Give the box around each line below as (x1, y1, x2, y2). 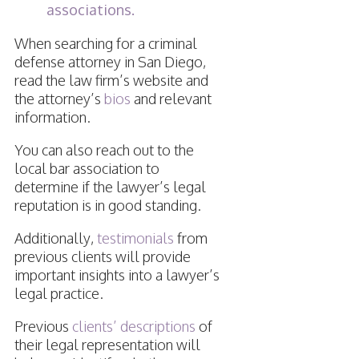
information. (14, 108, 91, 127)
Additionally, (14, 229, 97, 248)
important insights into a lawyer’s (14, 266, 220, 284)
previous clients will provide (14, 248, 191, 266)
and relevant (130, 90, 212, 108)
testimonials (96, 229, 174, 248)
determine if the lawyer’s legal (14, 178, 206, 196)
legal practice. (14, 284, 103, 303)
